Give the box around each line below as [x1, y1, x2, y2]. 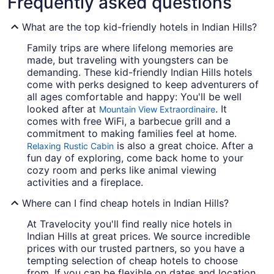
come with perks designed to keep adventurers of [27, 78, 259, 91]
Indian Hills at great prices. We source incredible [27, 230, 250, 243]
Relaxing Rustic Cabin [27, 141, 114, 152]
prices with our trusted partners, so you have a [27, 242, 245, 255]
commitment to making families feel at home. [27, 127, 237, 140]
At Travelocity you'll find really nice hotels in [27, 218, 232, 231]
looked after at [27, 103, 99, 116]
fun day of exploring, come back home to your [27, 152, 243, 165]
